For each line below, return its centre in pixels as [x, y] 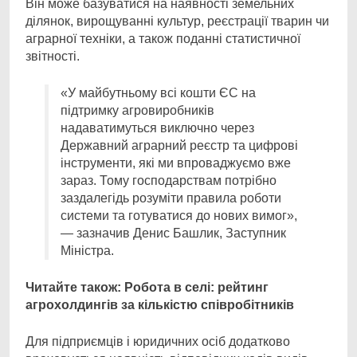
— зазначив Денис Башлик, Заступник [173, 233]
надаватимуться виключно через [157, 128]
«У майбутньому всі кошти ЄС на [158, 93]
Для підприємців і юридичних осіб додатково [158, 341]
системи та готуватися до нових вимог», [179, 216]
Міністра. [87, 251]
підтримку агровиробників [137, 110]
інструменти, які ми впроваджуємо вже [176, 163]
